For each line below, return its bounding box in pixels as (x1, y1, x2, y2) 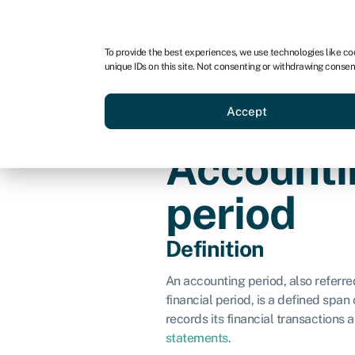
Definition (165, 235, 265, 261)
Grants (239, 82, 277, 98)
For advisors (131, 13, 198, 29)
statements (165, 330, 228, 345)
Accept (227, 104, 268, 118)
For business (37, 13, 107, 29)
